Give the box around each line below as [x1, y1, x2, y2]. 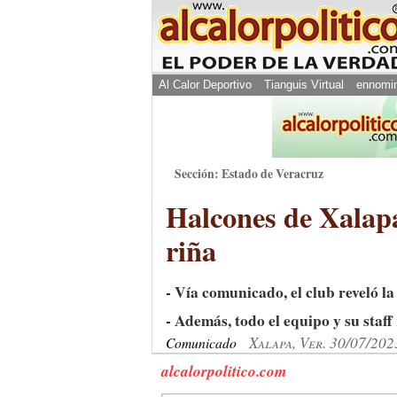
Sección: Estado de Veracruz [175, 165, 323, 183]
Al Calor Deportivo [159, 78, 252, 91]
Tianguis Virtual [264, 78, 344, 91]
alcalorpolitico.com [161, 360, 286, 382]
